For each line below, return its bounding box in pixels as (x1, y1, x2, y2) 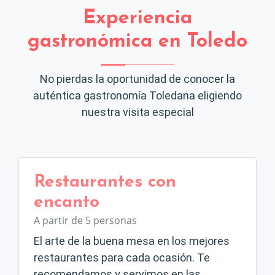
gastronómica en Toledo (28, 32, 247, 52)
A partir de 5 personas (34, 214, 137, 227)
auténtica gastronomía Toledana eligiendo (33, 89, 242, 102)
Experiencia (83, 9, 192, 28)
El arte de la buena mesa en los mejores (34, 234, 230, 247)
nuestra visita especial (81, 106, 194, 118)
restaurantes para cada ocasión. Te (34, 251, 210, 264)
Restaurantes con (34, 174, 176, 191)
